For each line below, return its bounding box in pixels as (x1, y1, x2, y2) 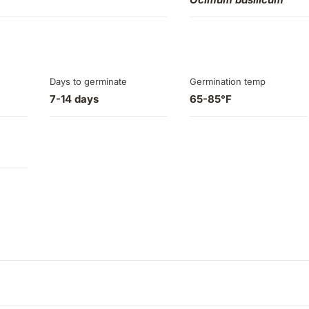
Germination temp (189, 76, 266, 88)
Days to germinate (49, 76, 127, 88)
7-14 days (49, 92, 99, 106)
